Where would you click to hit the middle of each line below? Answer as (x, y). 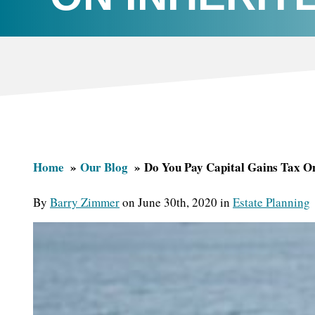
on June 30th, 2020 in (176, 202)
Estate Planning (271, 202)
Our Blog (104, 167)
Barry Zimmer (85, 202)
